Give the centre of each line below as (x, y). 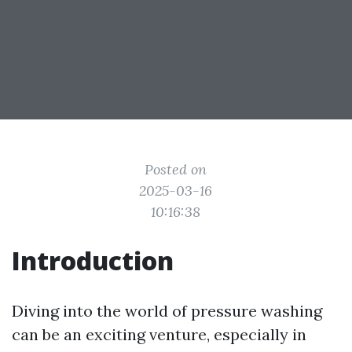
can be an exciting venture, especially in (159, 334)
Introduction (93, 260)
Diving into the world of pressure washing (167, 311)
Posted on (176, 169)
